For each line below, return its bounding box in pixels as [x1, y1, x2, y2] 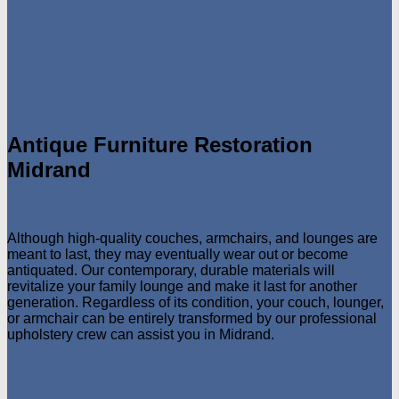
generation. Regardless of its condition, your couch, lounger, [7, 295, 384, 311]
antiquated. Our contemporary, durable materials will [7, 263, 335, 279]
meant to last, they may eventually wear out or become [7, 247, 348, 263]
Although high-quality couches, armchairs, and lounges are [7, 231, 378, 247]
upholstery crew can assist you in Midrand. [7, 327, 274, 343]
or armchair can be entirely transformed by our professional [7, 311, 377, 327]
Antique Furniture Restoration [7, 133, 313, 158]
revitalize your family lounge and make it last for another [7, 279, 357, 295]
